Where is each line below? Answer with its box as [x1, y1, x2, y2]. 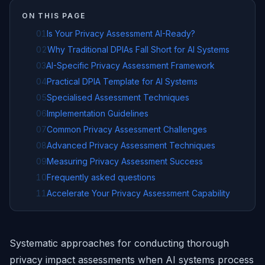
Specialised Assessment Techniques [47, 92, 189, 102]
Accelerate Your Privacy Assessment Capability [47, 188, 230, 198]
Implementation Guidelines [47, 108, 148, 118]
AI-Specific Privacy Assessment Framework [46, 60, 215, 70]
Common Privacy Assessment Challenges [47, 124, 207, 134]
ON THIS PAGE [22, 11, 86, 20]
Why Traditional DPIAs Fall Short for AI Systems [47, 44, 230, 54]
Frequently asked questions [47, 172, 156, 182]
